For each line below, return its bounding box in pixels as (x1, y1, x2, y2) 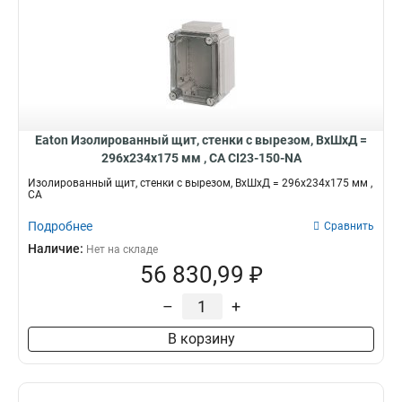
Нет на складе (86, 243, 158, 256)
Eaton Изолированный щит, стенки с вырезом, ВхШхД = (35, 133, 367, 147)
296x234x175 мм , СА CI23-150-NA (100, 151, 301, 165)
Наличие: (28, 241, 86, 256)
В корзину (167, 330, 235, 347)
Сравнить (324, 220, 374, 232)
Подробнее (28, 219, 92, 233)
